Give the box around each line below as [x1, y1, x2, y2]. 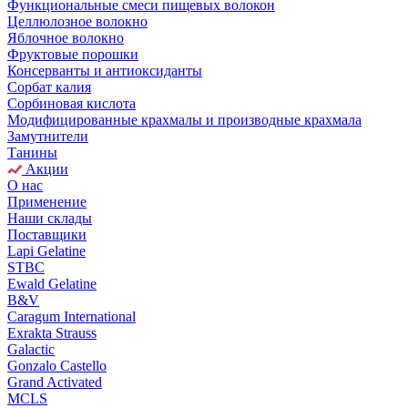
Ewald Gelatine [7, 276, 97, 292]
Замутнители [7, 128, 88, 145]
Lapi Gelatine [7, 243, 86, 260]
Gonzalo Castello [7, 358, 107, 374]
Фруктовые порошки [7, 46, 138, 63]
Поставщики [7, 227, 87, 243]
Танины [7, 145, 57, 161]
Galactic [7, 342, 55, 358]
